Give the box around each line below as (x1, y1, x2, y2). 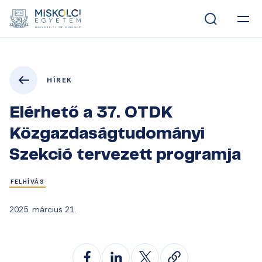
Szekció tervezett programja (9, 149, 241, 163)
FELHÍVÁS (11, 178, 44, 185)
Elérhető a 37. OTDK (9, 106, 173, 121)
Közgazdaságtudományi (9, 127, 205, 142)
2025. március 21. (9, 204, 76, 215)
